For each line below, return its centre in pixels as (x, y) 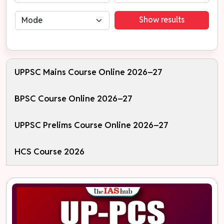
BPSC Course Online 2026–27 (73, 98)
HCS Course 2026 (49, 151)
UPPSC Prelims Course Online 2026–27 (91, 125)
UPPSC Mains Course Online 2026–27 (88, 72)
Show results (162, 20)
